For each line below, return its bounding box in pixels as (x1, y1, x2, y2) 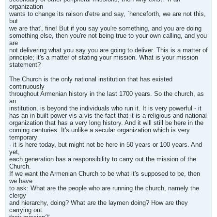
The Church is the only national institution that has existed (9, 76, 172, 83)
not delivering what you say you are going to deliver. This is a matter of (9, 46, 208, 54)
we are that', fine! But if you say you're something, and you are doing (9, 25, 201, 32)
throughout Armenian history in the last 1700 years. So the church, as (9, 90, 204, 97)
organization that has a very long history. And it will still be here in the (9, 119, 203, 126)
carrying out (9, 206, 42, 214)
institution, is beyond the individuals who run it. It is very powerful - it (9, 105, 201, 112)
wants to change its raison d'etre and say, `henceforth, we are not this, (9, 10, 206, 17)
